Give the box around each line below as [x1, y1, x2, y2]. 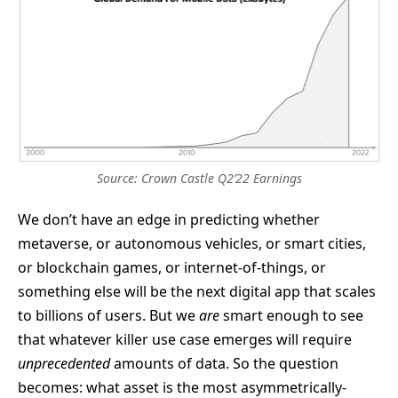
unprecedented [18, 353, 110, 373]
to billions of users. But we [18, 305, 199, 325]
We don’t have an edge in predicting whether [18, 209, 320, 229]
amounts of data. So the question [110, 353, 338, 373]
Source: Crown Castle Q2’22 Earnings [96, 169, 302, 187]
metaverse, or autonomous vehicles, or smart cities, [18, 233, 366, 253]
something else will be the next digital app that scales [18, 281, 376, 301]
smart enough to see [219, 305, 363, 325]
